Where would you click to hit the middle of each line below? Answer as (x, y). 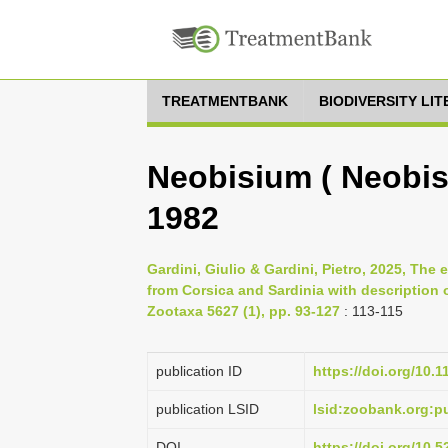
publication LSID (207, 409)
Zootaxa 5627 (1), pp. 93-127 (243, 311)
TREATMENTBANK (225, 101)
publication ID (199, 371)
